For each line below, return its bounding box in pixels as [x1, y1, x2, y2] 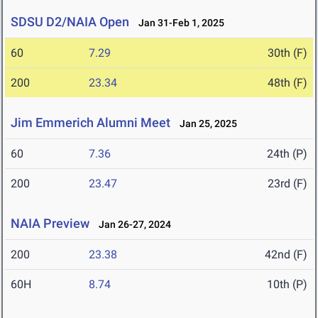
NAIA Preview [11, 216, 89, 231]
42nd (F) [265, 248, 307, 262]
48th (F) [268, 76, 307, 90]
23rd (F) [268, 177, 307, 191]
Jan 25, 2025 [173, 118, 237, 130]
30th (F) [268, 46, 307, 60]
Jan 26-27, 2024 [92, 219, 171, 231]
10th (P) [267, 278, 307, 292]
